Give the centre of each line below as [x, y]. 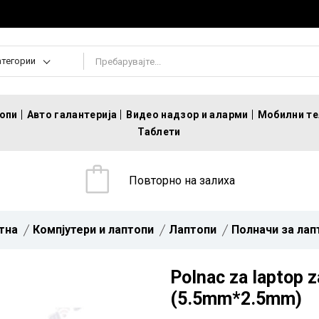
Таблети [159, 132]
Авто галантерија [72, 115]
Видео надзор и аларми [187, 115]
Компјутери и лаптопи [93, 230]
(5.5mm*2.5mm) [236, 299]
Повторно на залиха [182, 181]
